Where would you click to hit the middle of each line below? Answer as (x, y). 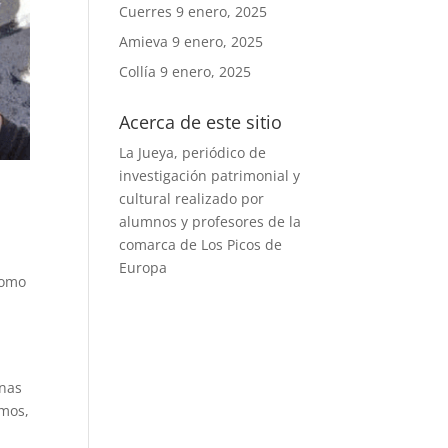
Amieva (144, 41)
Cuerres (146, 11)
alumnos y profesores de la (210, 221)
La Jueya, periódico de (193, 152)
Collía (138, 71)
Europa (143, 267)
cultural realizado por (192, 198)
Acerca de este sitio (201, 122)
